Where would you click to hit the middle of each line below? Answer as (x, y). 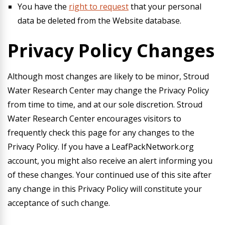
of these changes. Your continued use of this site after (109, 175)
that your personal (165, 7)
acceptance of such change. (59, 203)
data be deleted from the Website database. (99, 21)
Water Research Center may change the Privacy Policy (108, 90)
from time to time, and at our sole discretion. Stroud (105, 104)
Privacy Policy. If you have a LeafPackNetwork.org (101, 147)
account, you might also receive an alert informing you (110, 161)
